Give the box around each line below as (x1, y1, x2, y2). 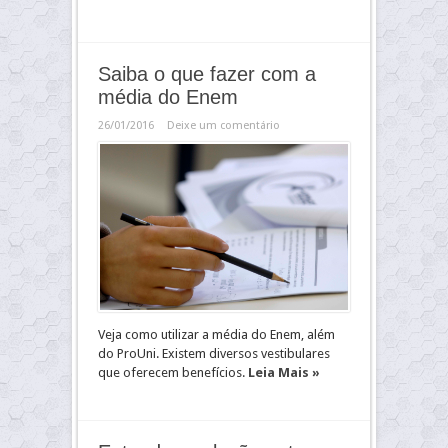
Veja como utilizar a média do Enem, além (98, 327, 335, 343)
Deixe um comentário (167, 119, 280, 132)
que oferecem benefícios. (98, 365, 248, 381)
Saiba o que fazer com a (98, 63, 316, 85)
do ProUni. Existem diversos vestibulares (98, 346, 330, 362)
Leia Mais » (248, 365, 320, 381)
